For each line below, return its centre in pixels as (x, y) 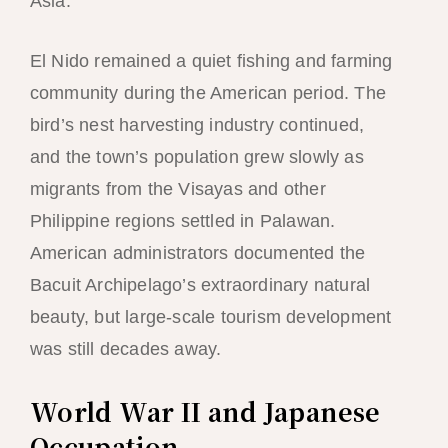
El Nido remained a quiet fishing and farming (211, 61)
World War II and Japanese (205, 411)
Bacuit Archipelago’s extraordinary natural (200, 285)
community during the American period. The (207, 93)
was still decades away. (125, 349)
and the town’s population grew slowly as (196, 157)
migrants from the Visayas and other (177, 189)
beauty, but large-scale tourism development (210, 317)
